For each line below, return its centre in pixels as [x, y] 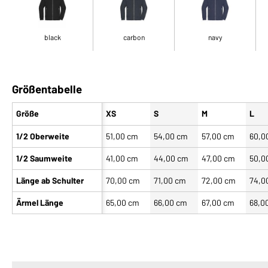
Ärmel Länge [40, 202]
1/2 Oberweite [43, 136]
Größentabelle [47, 89]
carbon [134, 37]
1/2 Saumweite [44, 158]
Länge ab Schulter [50, 180]
